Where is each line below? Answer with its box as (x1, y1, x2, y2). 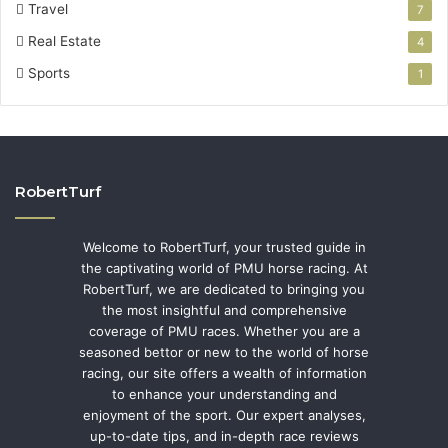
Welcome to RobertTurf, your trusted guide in (82, 238, 366, 255)
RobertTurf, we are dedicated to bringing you (83, 280, 365, 297)
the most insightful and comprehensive (101, 301, 347, 318)
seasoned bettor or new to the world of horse (79, 343, 369, 360)
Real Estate (28, 32, 101, 49)
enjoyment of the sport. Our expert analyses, (82, 406, 366, 423)
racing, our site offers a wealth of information (81, 364, 367, 381)
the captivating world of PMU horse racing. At (80, 259, 368, 276)
